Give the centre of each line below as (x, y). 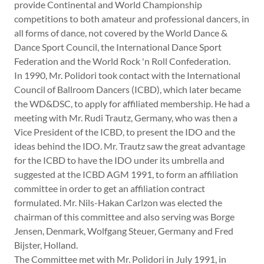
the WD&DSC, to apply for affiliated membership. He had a (132, 103)
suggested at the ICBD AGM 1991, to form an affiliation (126, 174)
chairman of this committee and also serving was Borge (124, 217)
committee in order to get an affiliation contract (110, 188)
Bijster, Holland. (46, 245)
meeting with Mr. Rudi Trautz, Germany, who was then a (126, 118)
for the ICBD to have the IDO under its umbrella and (119, 160)
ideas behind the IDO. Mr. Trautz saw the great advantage (130, 146)
